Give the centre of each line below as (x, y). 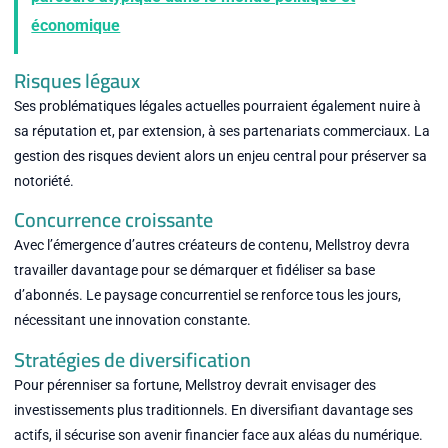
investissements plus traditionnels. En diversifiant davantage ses (213, 410)
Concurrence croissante (113, 220)
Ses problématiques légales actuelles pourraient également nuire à (217, 105)
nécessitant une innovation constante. (132, 320)
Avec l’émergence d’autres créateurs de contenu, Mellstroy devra (211, 245)
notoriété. (43, 180)
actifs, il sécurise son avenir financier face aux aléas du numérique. (218, 435)
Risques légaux (76, 80)
